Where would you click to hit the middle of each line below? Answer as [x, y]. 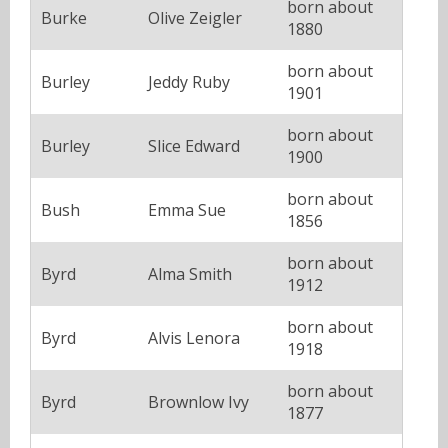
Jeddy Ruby [189, 81]
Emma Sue [187, 209]
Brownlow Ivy [198, 401]
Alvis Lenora [194, 337]
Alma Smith [190, 273]
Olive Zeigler [195, 17]
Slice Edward [194, 145]
